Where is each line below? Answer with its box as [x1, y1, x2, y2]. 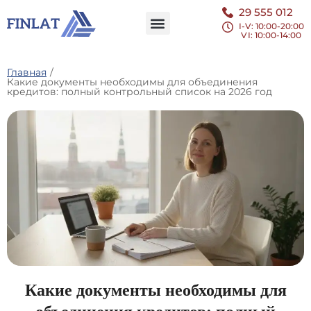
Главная [7, 66, 47, 78]
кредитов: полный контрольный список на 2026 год [7, 85, 272, 98]
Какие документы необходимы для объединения [7, 76, 258, 88]
